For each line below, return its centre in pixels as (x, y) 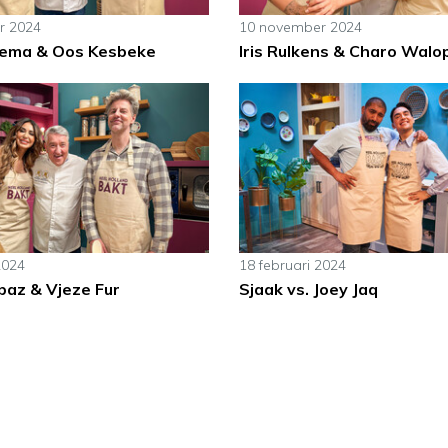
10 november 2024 (300, 27)
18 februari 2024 (292, 265)
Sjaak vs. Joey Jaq (308, 289)
